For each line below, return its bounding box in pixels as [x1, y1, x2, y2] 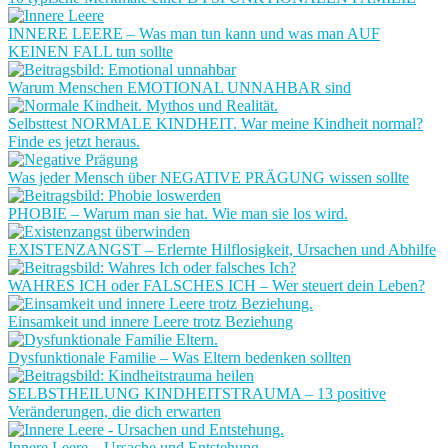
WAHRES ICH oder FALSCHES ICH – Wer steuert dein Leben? [8, 277, 425, 294]
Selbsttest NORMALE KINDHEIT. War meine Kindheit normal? [8, 115, 423, 132]
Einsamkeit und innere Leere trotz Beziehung [8, 313, 293, 330]
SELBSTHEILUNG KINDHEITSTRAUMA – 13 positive [8, 385, 386, 402]
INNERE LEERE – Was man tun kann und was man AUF [8, 25, 380, 42]
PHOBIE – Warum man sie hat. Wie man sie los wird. [8, 205, 348, 222]
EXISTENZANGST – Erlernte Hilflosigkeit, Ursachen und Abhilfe [8, 241, 436, 258]
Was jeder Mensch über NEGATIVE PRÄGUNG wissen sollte [8, 169, 409, 186]
